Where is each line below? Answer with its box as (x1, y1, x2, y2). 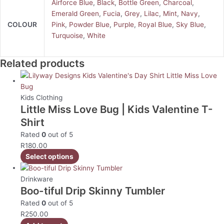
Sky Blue (175, 20, 204, 29)
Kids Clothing (20, 93, 63, 102)
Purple (113, 20, 134, 29)
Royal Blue (137, 20, 172, 29)
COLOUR (7, 20, 37, 29)
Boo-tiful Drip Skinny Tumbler (20, 184, 165, 197)
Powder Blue (68, 20, 109, 29)
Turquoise (51, 31, 83, 40)
